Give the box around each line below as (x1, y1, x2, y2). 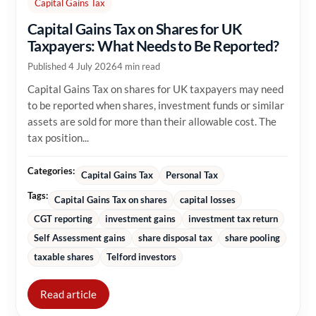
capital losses (180, 195, 236, 205)
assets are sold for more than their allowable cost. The (28, 116, 276, 128)
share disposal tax (138, 233, 212, 243)
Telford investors (107, 252, 176, 262)
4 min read (117, 61, 160, 72)
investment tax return (188, 214, 278, 224)
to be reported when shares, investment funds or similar (28, 99, 284, 111)
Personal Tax (166, 170, 218, 181)
